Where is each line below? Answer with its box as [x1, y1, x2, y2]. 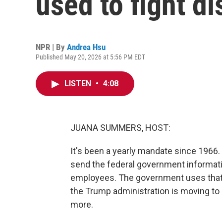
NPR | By [36, 42, 67, 52]
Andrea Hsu [67, 42, 106, 52]
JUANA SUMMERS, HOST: [70, 122, 170, 133]
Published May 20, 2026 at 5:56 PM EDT [36, 53, 145, 61]
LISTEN [64, 79, 93, 88]
